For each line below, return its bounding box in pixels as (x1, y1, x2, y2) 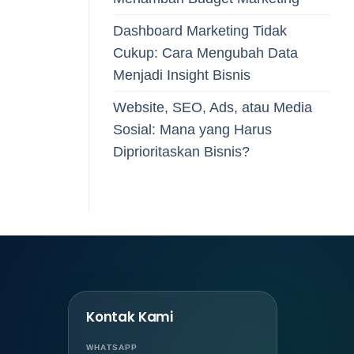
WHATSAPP (86, 343, 138, 352)
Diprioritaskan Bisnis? (113, 143, 250, 160)
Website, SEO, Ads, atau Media (113, 99, 312, 115)
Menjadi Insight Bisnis (113, 66, 250, 83)
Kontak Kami (86, 307, 174, 327)
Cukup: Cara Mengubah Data (113, 44, 298, 61)
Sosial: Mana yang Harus (113, 121, 272, 137)
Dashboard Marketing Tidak (113, 22, 287, 39)
